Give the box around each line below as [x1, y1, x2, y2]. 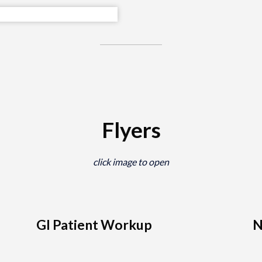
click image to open [93, 156, 169, 167]
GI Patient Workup [36, 216, 153, 233]
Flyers [101, 116, 161, 143]
